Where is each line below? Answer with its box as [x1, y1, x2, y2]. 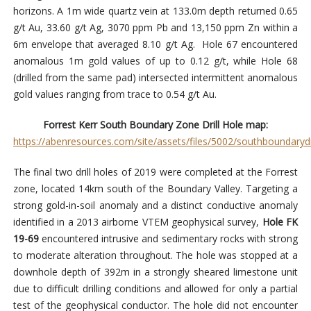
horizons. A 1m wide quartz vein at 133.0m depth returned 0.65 [12, 4, 299, 18]
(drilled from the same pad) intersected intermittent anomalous [12, 71, 299, 85]
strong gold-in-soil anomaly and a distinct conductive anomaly [12, 199, 299, 212]
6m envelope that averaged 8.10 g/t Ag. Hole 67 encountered [12, 37, 299, 51]
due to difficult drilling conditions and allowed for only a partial [12, 282, 299, 296]
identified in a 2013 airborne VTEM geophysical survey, [12, 215, 262, 229]
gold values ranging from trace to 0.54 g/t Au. [12, 87, 217, 101]
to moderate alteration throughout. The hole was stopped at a [12, 249, 299, 262]
